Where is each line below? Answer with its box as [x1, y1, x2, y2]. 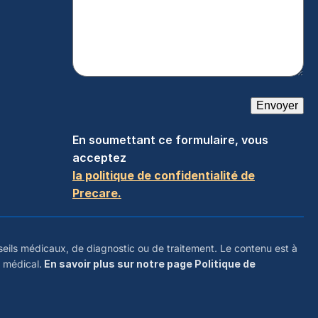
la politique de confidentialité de [72, 168, 255, 182]
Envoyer [256, 99, 298, 111]
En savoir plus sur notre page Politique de [42, 258, 256, 270]
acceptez [72, 150, 129, 165]
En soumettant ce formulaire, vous [72, 133, 268, 147]
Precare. [72, 186, 121, 200]
